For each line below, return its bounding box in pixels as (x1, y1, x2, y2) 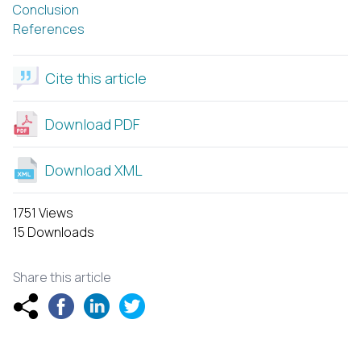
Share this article (13, 268, 111, 286)
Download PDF (45, 114, 140, 134)
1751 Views (13, 203, 73, 222)
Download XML (45, 160, 143, 180)
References (13, 19, 85, 38)
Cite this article (45, 68, 147, 88)
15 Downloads (13, 222, 94, 241)
